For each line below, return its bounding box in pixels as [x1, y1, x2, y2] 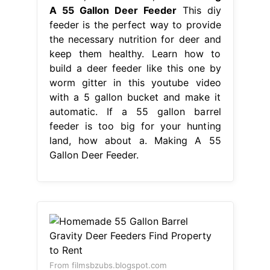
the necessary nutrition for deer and [49, 33, 221, 46]
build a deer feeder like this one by [49, 62, 221, 75]
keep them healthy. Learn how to [49, 48, 221, 60]
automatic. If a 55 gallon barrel [49, 105, 221, 118]
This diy [176, 4, 221, 17]
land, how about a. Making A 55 [49, 134, 221, 147]
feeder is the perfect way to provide [49, 19, 221, 31]
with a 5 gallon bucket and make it [49, 91, 221, 104]
